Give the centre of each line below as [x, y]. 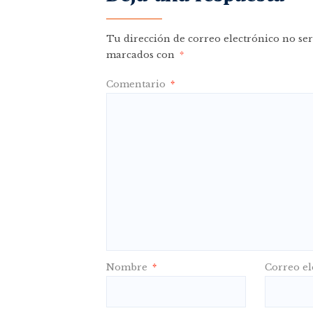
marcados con [142, 55]
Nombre [128, 267]
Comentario [137, 84]
